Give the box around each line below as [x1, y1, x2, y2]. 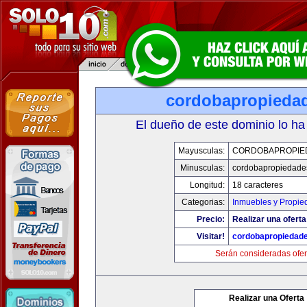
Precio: [197, 214, 225, 224]
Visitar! [197, 232, 225, 241]
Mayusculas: [178, 146, 225, 156]
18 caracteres [232, 180, 283, 190]
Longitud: [190, 180, 225, 190]
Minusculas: [180, 163, 225, 173]
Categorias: [182, 197, 225, 207]
